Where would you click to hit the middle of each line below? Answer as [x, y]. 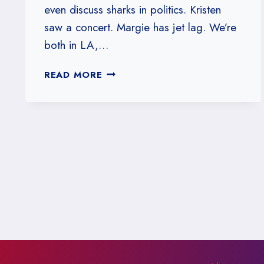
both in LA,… [76, 45]
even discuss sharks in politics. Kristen [132, 9]
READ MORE [73, 75]
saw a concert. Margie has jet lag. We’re [140, 27]
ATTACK [121, 128]
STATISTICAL [132, 100]
